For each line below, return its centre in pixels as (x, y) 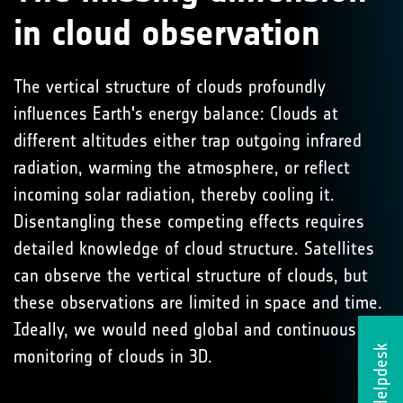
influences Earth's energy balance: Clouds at (176, 113)
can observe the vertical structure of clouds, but (191, 275)
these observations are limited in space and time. (198, 302)
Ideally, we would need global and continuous (185, 329)
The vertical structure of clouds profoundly (170, 86)
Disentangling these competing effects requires (189, 221)
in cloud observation (167, 33)
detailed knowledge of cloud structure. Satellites (194, 248)
